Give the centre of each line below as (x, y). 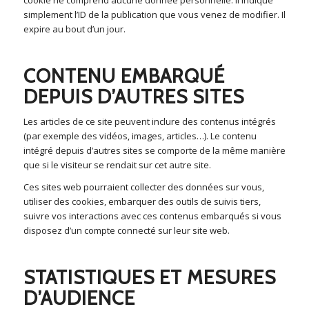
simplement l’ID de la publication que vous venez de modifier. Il (154, 14)
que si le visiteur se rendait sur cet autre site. (117, 165)
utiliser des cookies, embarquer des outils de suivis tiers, (142, 201)
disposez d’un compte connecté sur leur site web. (126, 230)
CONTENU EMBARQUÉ (124, 76)
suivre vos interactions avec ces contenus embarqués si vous (152, 216)
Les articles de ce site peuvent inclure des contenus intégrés (149, 121)
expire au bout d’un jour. (74, 29)
